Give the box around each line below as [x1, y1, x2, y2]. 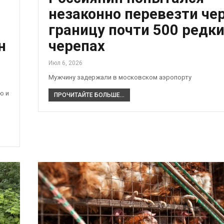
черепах [48, 37, 105, 54]
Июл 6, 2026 [48, 59, 82, 66]
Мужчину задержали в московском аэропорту [48, 73, 191, 81]
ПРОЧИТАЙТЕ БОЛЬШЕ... [53, 91, 124, 98]
